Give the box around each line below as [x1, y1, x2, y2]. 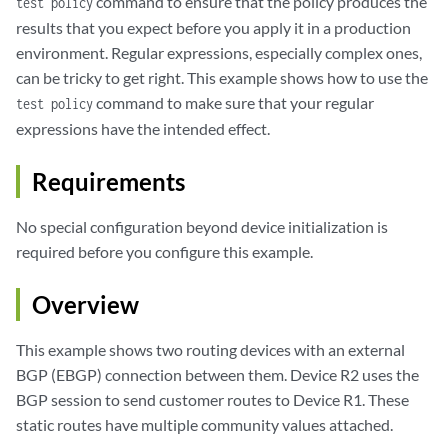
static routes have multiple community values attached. [16, 415, 393, 434]
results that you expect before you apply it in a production [16, 18, 411, 37]
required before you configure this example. [16, 242, 313, 261]
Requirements [32, 167, 185, 196]
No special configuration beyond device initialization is [16, 217, 388, 236]
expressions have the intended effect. [16, 119, 270, 138]
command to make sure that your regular [93, 93, 374, 112]
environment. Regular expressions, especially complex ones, [16, 43, 422, 62]
